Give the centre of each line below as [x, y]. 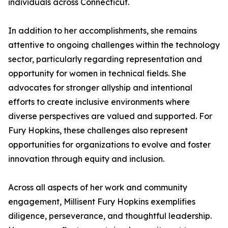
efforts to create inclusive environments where [99, 102]
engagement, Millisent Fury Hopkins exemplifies [102, 202]
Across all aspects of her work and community [98, 187]
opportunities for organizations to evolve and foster [109, 145]
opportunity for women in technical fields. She [97, 73]
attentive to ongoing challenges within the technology [114, 45]
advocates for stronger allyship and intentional [100, 88]
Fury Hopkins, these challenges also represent [98, 130]
